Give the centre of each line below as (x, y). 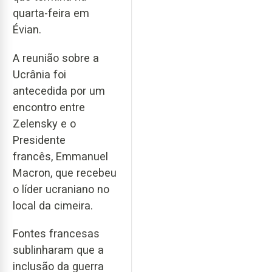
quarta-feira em (51, 13)
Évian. (27, 30)
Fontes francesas (56, 234)
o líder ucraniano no (61, 189)
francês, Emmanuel (60, 156)
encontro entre (49, 107)
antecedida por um (59, 90)
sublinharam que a (58, 250)
